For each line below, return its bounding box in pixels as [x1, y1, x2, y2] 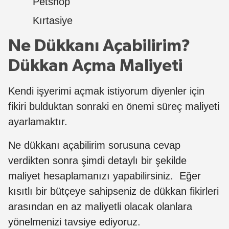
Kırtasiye [33, 14, 73, 26]
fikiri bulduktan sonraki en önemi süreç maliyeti [8, 100, 219, 112]
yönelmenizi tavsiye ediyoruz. [8, 216, 141, 227]
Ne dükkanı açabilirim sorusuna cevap [8, 139, 180, 151]
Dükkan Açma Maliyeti [8, 57, 182, 75]
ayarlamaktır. [8, 116, 67, 127]
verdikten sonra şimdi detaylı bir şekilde [8, 154, 187, 166]
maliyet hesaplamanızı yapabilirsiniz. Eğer [8, 170, 201, 181]
